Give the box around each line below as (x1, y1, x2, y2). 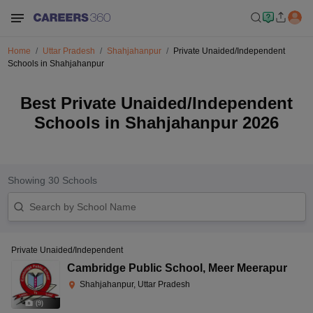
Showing (7, 175, 48, 186)
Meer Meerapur (208, 262, 287, 274)
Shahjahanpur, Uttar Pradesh (80, 279, 190, 289)
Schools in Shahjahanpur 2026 (34, 113, 279, 132)
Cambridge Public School (67, 262, 203, 274)
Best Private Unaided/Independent (20, 94, 293, 112)
